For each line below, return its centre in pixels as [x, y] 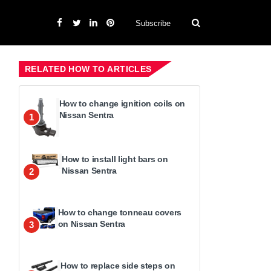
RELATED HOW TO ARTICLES [88, 69]
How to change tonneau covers [119, 213]
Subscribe [153, 23]
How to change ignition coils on [122, 103]
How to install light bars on [115, 159]
